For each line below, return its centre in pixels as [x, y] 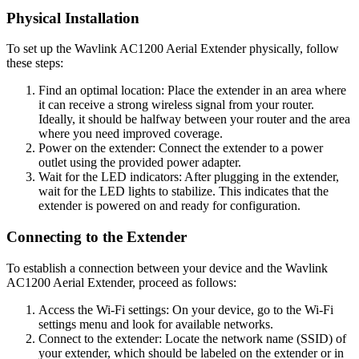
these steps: [35, 63]
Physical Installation [75, 18]
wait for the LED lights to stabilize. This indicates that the [184, 192]
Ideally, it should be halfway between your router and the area [194, 119]
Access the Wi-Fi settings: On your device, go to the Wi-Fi [186, 309]
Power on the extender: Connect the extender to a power [181, 148]
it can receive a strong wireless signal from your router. [176, 105]
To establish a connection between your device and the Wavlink [167, 268]
